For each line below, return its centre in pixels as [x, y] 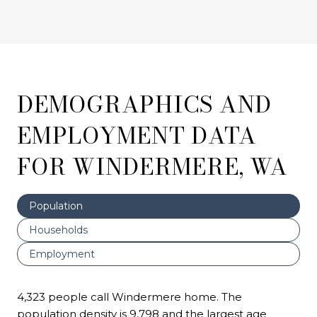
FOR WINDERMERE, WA [152, 166]
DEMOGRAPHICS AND [144, 104]
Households [58, 230]
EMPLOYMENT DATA [137, 135]
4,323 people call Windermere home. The [129, 296]
